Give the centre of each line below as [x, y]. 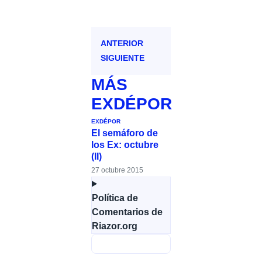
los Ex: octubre [125, 144]
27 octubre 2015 [117, 170]
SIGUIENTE [123, 58]
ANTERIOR [122, 43]
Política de [115, 198]
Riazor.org [115, 226]
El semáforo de [125, 133]
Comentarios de [127, 212]
